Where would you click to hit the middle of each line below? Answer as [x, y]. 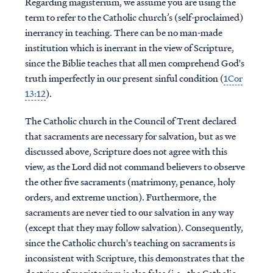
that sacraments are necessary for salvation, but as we [130, 136]
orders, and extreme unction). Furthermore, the [120, 197]
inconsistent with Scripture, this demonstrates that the [134, 258]
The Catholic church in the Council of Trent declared [130, 121]
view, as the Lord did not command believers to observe [135, 166]
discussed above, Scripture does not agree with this [126, 151]
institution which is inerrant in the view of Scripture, [129, 48]
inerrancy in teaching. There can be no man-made [123, 32]
